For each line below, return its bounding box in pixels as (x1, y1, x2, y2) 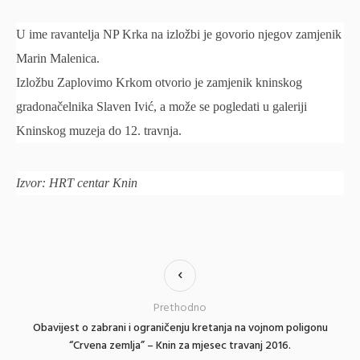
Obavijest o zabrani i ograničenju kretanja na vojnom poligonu (32, 318, 328, 337)
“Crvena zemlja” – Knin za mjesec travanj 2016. (69, 336, 291, 355)
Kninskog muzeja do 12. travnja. (16, 123, 182, 137)
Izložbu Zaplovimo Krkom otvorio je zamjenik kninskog (16, 75, 302, 89)
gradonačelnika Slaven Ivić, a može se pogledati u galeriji (16, 99, 307, 113)
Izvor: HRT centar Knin (16, 175, 137, 190)
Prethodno (153, 298, 207, 317)
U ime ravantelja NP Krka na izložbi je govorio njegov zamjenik (16, 27, 342, 41)
